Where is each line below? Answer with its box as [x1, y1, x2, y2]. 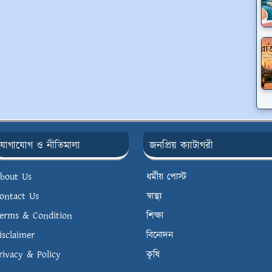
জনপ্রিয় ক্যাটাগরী [149, 138, 213, 154]
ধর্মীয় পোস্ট [146, 170, 186, 185]
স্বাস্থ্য [146, 189, 161, 204]
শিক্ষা [146, 209, 163, 223]
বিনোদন [146, 228, 173, 243]
